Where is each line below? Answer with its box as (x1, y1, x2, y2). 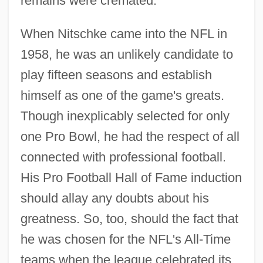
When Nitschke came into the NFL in (20, 26, 227, 41)
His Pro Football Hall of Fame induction (20, 170, 242, 185)
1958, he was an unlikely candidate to (20, 46, 233, 62)
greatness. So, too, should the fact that (20, 211, 238, 226)
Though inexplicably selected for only (20, 108, 230, 123)
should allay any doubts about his (20, 190, 209, 205)
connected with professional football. (20, 149, 226, 164)
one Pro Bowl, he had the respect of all (20, 129, 240, 144)
